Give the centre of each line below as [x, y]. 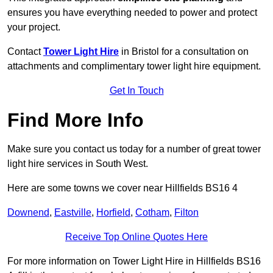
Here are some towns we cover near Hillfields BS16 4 [122, 188]
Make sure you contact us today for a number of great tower [134, 149]
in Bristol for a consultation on [184, 52]
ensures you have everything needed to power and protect [132, 13]
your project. [34, 27]
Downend [28, 213]
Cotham [152, 213]
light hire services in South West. [78, 164]
